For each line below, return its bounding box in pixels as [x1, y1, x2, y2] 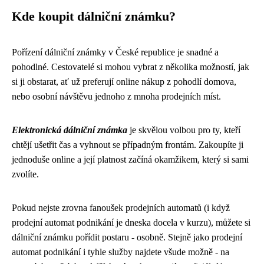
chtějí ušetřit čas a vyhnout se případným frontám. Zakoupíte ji [12, 140, 243, 150]
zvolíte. [12, 169, 39, 179]
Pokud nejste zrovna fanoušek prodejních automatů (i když [12, 203, 230, 213]
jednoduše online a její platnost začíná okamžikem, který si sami [12, 154, 249, 164]
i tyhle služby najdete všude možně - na [81, 247, 229, 257]
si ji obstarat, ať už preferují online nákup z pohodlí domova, [12, 77, 236, 87]
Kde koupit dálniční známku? [12, 9, 176, 24]
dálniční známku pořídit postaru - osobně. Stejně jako [12, 232, 212, 242]
